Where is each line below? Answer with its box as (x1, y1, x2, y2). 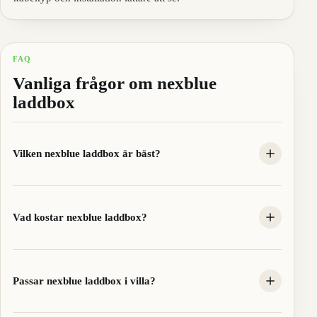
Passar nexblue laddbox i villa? (12, 274, 156, 287)
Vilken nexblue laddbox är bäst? (12, 147, 161, 160)
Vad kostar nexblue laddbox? (12, 211, 147, 224)
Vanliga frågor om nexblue (12, 73, 217, 93)
